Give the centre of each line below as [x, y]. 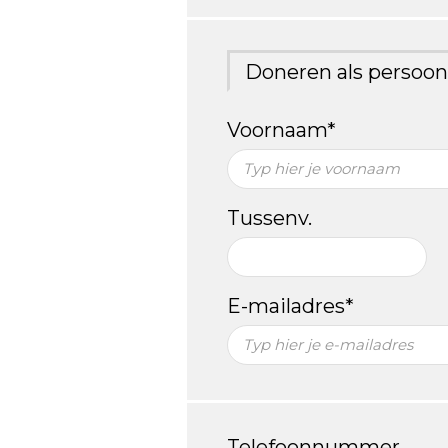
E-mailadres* [290, 305]
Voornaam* [281, 129]
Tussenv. [269, 217]
